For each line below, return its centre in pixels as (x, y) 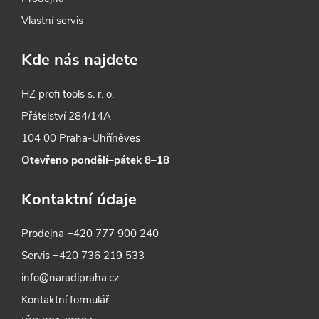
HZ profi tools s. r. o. (68, 94)
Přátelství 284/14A (67, 116)
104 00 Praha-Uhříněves (81, 138)
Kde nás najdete (80, 59)
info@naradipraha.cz (71, 277)
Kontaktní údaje (79, 199)
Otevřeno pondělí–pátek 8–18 (96, 160)
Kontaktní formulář (66, 299)
